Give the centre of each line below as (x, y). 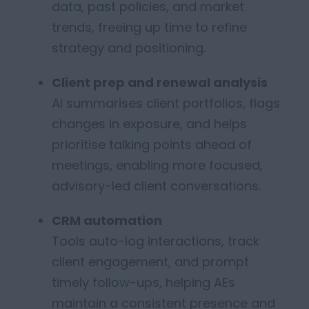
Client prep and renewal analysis (160, 82)
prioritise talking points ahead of (152, 144)
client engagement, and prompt (150, 262)
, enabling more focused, (186, 165)
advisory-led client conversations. (156, 186)
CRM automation (107, 220)
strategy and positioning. (129, 48)
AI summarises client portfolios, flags (166, 103)
